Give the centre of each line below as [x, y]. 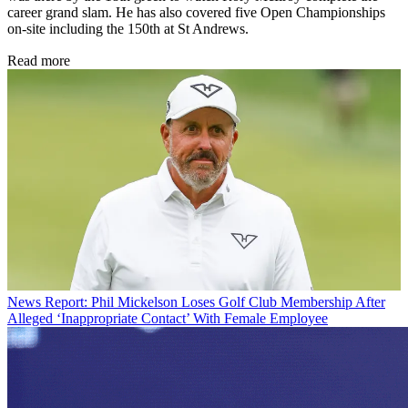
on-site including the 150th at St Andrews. [128, 29]
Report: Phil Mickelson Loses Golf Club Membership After [215, 302]
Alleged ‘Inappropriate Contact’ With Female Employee [168, 319]
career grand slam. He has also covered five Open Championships [196, 13]
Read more [39, 61]
